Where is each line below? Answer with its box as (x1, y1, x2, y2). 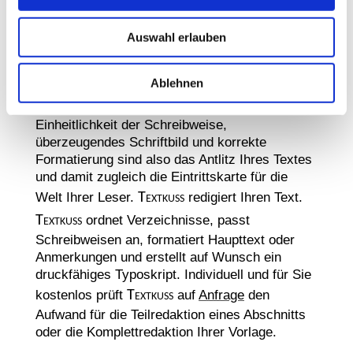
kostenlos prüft (35, 287, 127, 303)
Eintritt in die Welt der (35, 43, 235, 72)
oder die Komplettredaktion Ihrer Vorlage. (35, 324, 277, 340)
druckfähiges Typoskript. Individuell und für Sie (35, 266, 311, 282)
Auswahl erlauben (127, 30, 226, 44)
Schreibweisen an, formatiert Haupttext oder (35, 232, 295, 247)
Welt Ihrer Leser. (35, 189, 138, 205)
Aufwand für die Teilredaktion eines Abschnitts (35, 307, 306, 322)
